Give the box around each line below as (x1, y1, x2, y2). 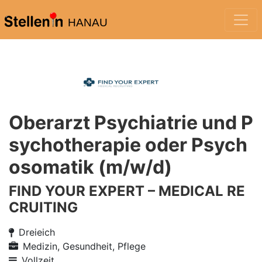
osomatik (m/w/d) (9, 156, 172, 178)
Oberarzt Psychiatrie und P (9, 111, 253, 134)
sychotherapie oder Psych (9, 133, 247, 156)
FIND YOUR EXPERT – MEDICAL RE (9, 182, 245, 199)
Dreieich (19, 226, 55, 238)
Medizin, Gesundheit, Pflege (23, 240, 146, 252)
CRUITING (9, 199, 78, 216)
